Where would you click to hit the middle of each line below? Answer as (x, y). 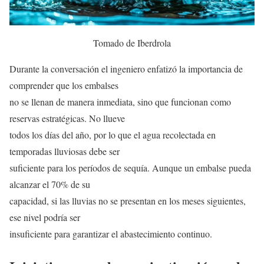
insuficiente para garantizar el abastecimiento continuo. (111, 234)
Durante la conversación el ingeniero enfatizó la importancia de (126, 69)
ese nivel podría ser (45, 217)
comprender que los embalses (64, 85)
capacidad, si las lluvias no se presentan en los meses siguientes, (128, 201)
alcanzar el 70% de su (50, 184)
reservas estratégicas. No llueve (67, 118)
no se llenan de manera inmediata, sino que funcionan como (120, 102)
